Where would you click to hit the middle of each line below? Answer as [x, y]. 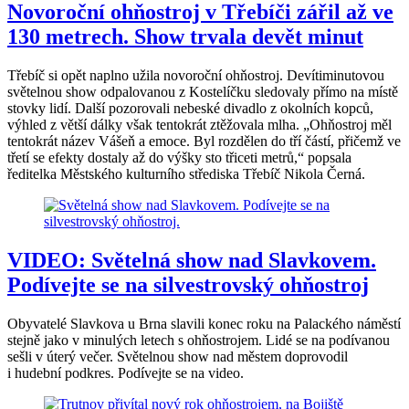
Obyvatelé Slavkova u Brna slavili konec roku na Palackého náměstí [204, 323]
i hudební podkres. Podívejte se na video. [126, 372]
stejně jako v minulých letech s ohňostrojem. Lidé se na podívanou [199, 340]
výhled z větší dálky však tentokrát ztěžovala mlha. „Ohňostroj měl [199, 124]
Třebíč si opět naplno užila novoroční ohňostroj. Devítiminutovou [196, 75]
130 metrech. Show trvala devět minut [185, 36]
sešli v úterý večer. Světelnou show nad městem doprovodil [178, 356]
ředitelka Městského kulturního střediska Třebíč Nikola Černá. [186, 173]
